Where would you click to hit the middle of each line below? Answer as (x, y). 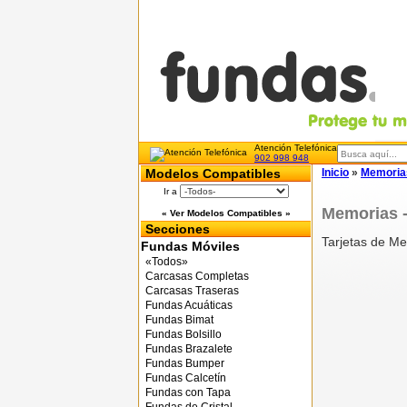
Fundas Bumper (185, 363)
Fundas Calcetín (186, 378)
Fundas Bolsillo (184, 334)
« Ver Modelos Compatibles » (226, 213)
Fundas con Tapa (188, 392)
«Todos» (167, 262)
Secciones (178, 229)
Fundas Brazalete (189, 349)
